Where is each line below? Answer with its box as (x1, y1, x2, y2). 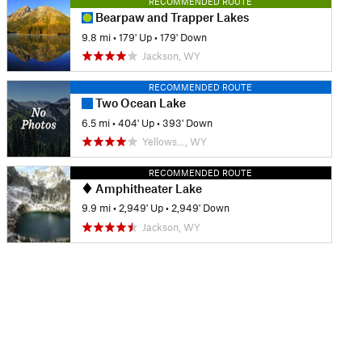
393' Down (162, 116, 213, 129)
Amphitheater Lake (92, 181, 202, 196)
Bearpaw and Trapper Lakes (92, 10, 249, 25)
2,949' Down (170, 201, 229, 215)
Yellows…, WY (141, 135, 207, 149)
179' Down (159, 30, 207, 44)
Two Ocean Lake (92, 95, 186, 111)
